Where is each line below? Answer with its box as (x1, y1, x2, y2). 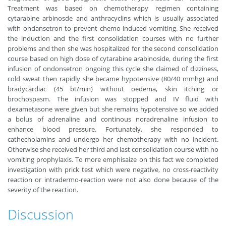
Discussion (8, 205, 74, 223)
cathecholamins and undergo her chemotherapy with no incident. (8, 135, 218, 144)
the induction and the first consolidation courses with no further (8, 34, 218, 43)
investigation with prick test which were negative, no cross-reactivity (8, 165, 218, 174)
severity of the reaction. (8, 185, 78, 194)
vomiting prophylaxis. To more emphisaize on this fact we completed (8, 155, 218, 164)
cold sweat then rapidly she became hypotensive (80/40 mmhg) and (8, 74, 218, 83)
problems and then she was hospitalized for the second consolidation (8, 44, 218, 53)
